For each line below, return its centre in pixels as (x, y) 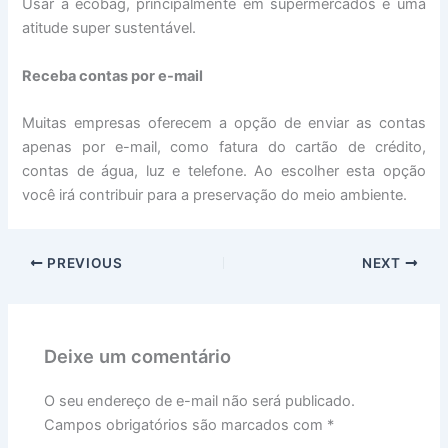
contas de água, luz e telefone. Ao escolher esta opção (224, 171)
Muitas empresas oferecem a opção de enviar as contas (224, 123)
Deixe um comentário (138, 355)
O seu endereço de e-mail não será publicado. (200, 400)
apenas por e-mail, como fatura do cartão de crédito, (224, 147)
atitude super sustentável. (109, 28)
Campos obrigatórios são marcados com (186, 424)
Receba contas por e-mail (113, 75)
